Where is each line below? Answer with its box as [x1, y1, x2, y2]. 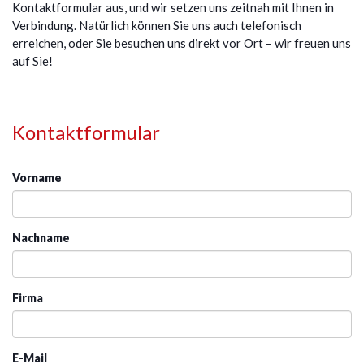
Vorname [12, 171, 62, 185]
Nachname [12, 231, 70, 245]
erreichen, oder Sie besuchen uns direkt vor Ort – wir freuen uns [12, 36, 351, 51]
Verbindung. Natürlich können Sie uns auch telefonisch [12, 18, 301, 33]
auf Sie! [12, 54, 53, 69]
